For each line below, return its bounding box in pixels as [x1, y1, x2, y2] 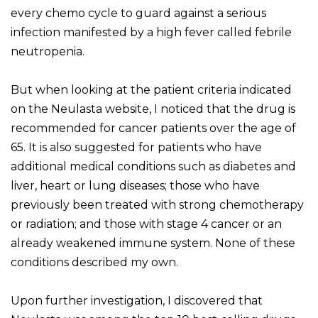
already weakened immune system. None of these [11, 236, 295, 251]
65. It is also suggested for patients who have [11, 141, 262, 155]
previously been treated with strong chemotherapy [11, 198, 304, 212]
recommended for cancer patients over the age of [11, 121, 296, 136]
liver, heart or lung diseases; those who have [11, 179, 260, 193]
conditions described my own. [11, 256, 178, 270]
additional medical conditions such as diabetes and [11, 160, 296, 174]
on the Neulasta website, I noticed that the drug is [11, 102, 295, 116]
